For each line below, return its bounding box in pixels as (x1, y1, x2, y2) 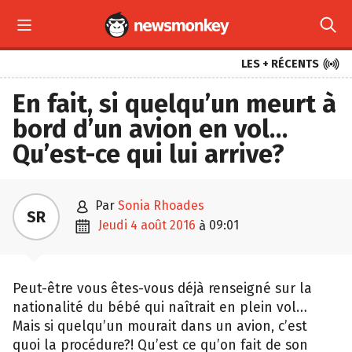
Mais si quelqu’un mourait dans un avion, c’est (13, 318, 307, 335)
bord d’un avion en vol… (13, 114, 288, 144)
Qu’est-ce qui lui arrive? (13, 139, 284, 169)
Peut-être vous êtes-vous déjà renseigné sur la (13, 280, 312, 297)
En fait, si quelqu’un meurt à (13, 89, 336, 119)
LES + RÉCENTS (241, 57, 319, 71)
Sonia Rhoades (118, 198, 204, 213)
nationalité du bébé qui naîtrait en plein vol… (13, 299, 307, 316)
